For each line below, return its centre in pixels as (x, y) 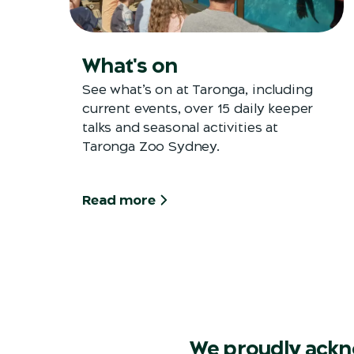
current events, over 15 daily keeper (198, 109)
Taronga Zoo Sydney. (151, 147)
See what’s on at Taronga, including (198, 90)
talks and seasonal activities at (180, 128)
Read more (119, 200)
